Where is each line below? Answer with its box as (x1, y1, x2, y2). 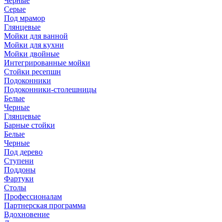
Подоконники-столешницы (4, 85, 97, 94)
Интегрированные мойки (4, 58, 90, 67)
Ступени (4, 157, 34, 165)
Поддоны (4, 166, 36, 174)
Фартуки (4, 174, 34, 183)
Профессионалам (4, 192, 62, 201)
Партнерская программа (4, 201, 86, 210)
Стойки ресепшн (4, 67, 61, 76)
